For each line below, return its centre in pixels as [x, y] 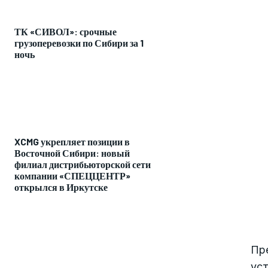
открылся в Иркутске [61, 187]
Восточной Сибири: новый [72, 153]
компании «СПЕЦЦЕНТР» [72, 176]
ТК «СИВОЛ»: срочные [66, 32]
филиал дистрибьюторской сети [83, 165]
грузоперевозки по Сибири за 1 [79, 43]
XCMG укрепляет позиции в [72, 142]
